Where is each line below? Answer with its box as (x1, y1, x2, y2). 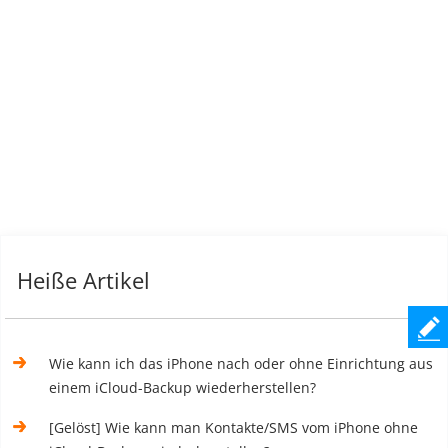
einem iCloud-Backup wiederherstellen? (49, 377, 317, 397)
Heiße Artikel (17, 265, 150, 295)
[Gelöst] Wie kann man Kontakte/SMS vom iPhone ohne (49, 417, 419, 437)
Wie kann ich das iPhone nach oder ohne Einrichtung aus (49, 353, 434, 373)
